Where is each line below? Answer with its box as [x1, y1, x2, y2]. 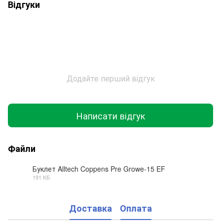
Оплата [120, 201, 152, 215]
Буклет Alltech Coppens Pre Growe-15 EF [33, 164, 165, 174]
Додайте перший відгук [66, 73, 155, 84]
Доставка [69, 201, 112, 215]
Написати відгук [76, 109, 145, 122]
